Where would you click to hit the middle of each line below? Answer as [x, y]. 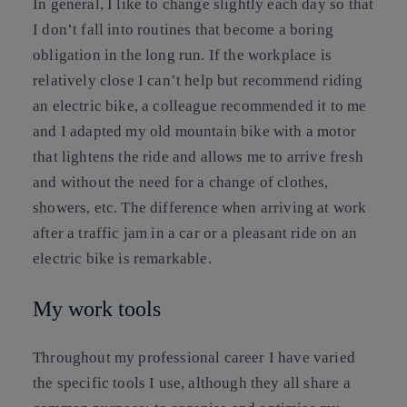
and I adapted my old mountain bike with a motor [194, 131]
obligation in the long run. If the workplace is [182, 55]
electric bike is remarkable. [122, 258]
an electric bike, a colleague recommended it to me [200, 106]
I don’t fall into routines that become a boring [183, 30]
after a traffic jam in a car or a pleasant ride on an [195, 233]
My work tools [97, 308]
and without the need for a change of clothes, [181, 182]
